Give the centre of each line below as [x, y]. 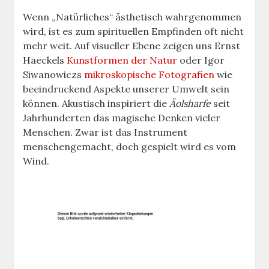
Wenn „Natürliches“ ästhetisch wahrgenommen [132, 17]
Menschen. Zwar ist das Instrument [105, 132]
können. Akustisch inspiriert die [96, 104]
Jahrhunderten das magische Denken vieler [122, 118]
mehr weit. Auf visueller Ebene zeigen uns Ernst [132, 46]
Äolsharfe [190, 104]
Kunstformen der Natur [122, 60]
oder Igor [201, 60]
